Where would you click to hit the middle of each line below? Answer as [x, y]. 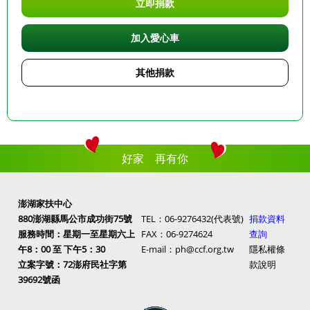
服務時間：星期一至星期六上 [76, 234]
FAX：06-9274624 [177, 234]
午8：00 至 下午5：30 [62, 249]
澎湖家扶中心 [45, 204]
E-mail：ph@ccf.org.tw [188, 249]
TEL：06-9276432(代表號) [192, 219]
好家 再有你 [155, 159]
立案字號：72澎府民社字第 [72, 265]
